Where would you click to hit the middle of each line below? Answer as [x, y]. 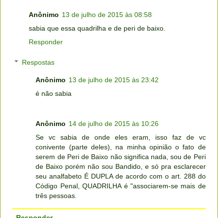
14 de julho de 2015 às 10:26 [114, 124]
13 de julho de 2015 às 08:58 [107, 15]
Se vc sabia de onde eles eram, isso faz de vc [121, 137]
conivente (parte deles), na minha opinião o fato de [121, 147]
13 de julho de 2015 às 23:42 [114, 80]
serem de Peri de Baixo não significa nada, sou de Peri [121, 157]
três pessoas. [56, 196]
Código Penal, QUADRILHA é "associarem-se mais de [121, 186]
